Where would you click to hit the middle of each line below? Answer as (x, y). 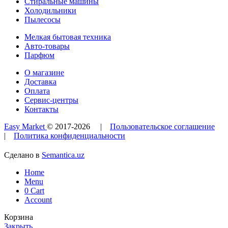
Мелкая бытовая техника (68, 37)
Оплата (37, 91)
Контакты (41, 109)
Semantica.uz (63, 155)
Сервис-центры (51, 100)
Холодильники (50, 11)
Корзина (19, 217)
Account (38, 200)
